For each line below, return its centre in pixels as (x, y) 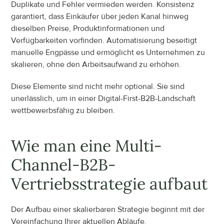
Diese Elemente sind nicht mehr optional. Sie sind (98, 86)
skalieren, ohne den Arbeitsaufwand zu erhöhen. (96, 64)
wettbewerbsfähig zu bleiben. (63, 110)
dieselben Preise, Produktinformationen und (88, 28)
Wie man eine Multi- (87, 146)
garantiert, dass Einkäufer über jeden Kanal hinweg (100, 16)
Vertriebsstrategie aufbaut (109, 184)
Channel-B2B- (64, 165)
